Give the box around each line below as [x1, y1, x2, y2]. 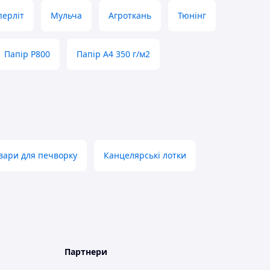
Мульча [51, 10, 82, 22]
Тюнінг [178, 10, 206, 22]
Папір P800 [4, 48, 50, 60]
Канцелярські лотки [104, 149, 186, 162]
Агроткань [108, 10, 151, 22]
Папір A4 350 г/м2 [77, 48, 150, 60]
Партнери [64, 246, 107, 258]
